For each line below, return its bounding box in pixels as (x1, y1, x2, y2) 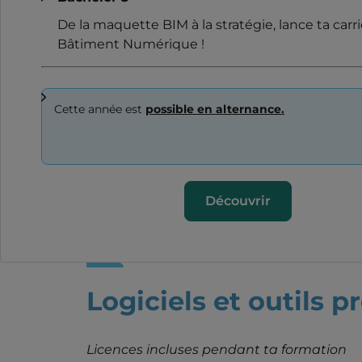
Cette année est (54, 101, 145, 116)
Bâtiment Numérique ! (57, 36, 204, 52)
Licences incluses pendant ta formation (86, 341, 347, 357)
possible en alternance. (145, 101, 284, 116)
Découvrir (205, 192, 271, 208)
